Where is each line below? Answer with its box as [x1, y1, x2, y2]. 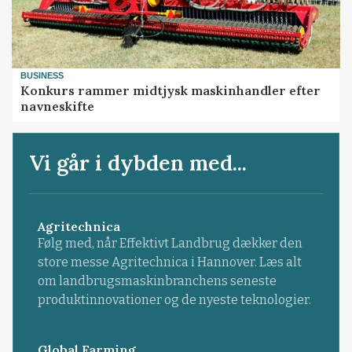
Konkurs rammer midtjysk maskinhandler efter [20, 82, 321, 98]
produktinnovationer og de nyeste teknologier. [37, 292, 311, 308]
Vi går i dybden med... [29, 148, 247, 176]
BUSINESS [20, 71, 64, 81]
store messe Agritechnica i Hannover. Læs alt [37, 255, 302, 270]
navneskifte [20, 97, 95, 114]
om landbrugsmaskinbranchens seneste [37, 273, 277, 289]
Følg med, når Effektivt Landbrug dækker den [37, 236, 302, 251]
